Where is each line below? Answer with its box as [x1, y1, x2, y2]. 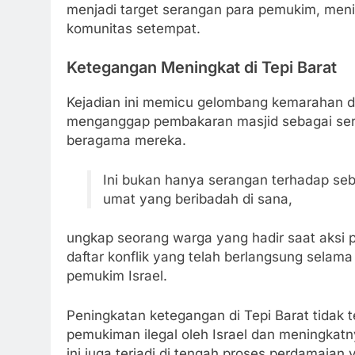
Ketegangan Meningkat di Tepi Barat [67, 58, 337, 78]
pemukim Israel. [67, 268, 167, 284]
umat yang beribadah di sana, [102, 190, 292, 207]
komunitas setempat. [67, 20, 200, 36]
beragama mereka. [67, 132, 186, 149]
